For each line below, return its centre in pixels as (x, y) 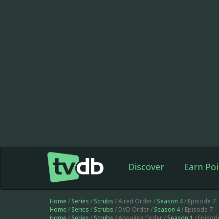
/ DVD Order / (134, 209)
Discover (146, 167)
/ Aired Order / (135, 201)
